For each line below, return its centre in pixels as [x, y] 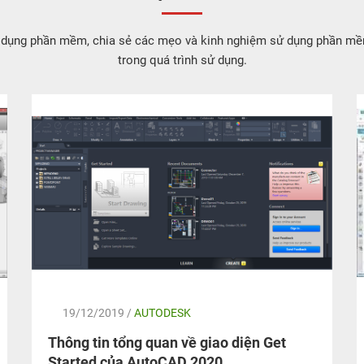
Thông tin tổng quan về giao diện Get [167, 342]
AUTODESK [162, 312]
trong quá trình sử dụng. [182, 60]
